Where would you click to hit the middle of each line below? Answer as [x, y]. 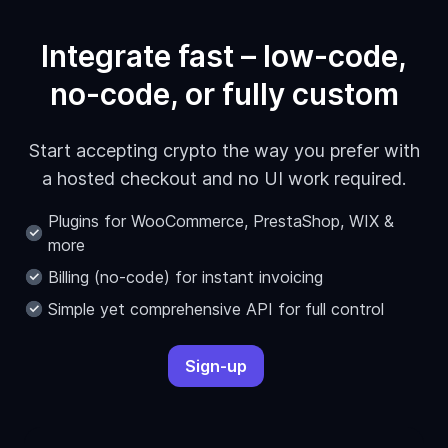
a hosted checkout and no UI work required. [224, 179]
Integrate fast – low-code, [224, 56]
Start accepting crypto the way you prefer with [224, 151]
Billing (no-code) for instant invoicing [185, 277]
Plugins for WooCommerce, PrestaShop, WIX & [221, 221]
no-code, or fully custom [224, 94]
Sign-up [216, 366]
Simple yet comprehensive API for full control [216, 309]
